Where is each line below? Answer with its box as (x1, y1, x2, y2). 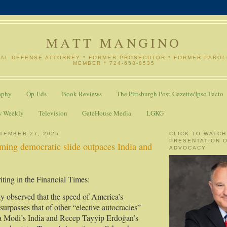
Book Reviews (61, 89, 102, 99)
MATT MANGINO (46, 34, 182, 51)
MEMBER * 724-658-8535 (72, 60, 156, 66)
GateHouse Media (82, 108, 132, 118)
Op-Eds (26, 89, 47, 99)
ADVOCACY (169, 144, 207, 150)
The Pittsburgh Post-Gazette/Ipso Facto (116, 89, 223, 99)
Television (39, 108, 67, 118)
